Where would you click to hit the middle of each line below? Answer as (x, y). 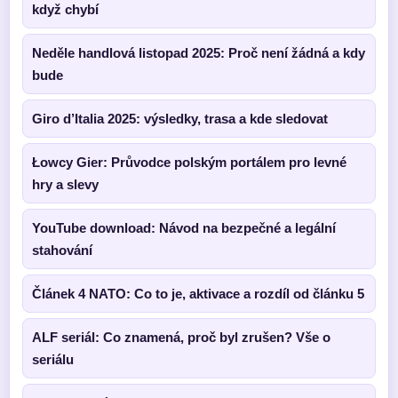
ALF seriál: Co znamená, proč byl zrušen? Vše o (181, 337)
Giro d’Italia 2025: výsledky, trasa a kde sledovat (180, 119)
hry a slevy (65, 184)
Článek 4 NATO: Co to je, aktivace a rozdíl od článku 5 (198, 294)
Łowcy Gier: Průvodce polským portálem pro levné (189, 162)
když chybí (65, 9)
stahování (62, 250)
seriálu (53, 359)
